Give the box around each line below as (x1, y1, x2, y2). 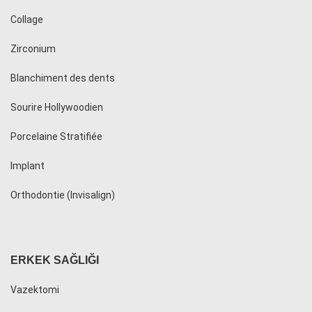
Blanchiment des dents (10, 72, 115, 84)
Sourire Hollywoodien (10, 102, 103, 114)
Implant (10, 160, 45, 172)
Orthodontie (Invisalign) (10, 189, 115, 201)
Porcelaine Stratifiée (10, 131, 102, 143)
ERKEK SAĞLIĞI (10, 254, 99, 267)
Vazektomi (10, 284, 59, 296)
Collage (10, 14, 43, 26)
